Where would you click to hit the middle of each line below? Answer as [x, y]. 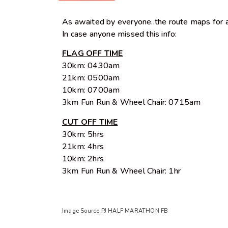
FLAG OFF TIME [93, 54]
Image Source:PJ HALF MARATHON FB [115, 211]
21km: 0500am [91, 78]
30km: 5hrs [83, 134]
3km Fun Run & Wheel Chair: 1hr [121, 171]
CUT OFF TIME [90, 122]
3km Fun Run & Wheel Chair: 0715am [132, 103]
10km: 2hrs [83, 159]
